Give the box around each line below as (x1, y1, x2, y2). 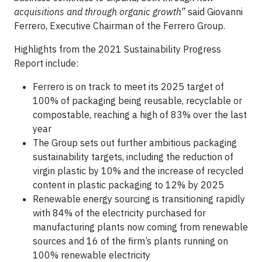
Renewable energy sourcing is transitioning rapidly (33, 193, 245, 205)
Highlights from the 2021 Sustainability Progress (14, 43, 221, 55)
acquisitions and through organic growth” (14, 6, 188, 18)
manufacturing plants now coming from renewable (33, 221, 248, 233)
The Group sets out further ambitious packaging (33, 137, 237, 149)
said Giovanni (188, 6, 243, 18)
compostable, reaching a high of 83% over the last (33, 109, 247, 120)
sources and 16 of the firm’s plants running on (33, 235, 228, 247)
